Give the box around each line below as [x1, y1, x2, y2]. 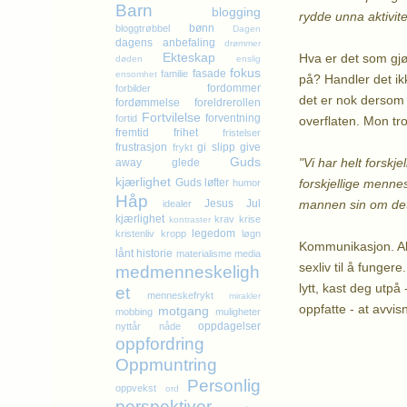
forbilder [115, 83, 151, 94]
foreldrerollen [194, 96, 261, 109]
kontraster [168, 214, 211, 224]
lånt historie [115, 247, 174, 260]
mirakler [229, 291, 261, 301]
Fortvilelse [141, 110, 201, 124]
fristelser [223, 127, 261, 138]
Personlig [187, 376, 261, 395]
